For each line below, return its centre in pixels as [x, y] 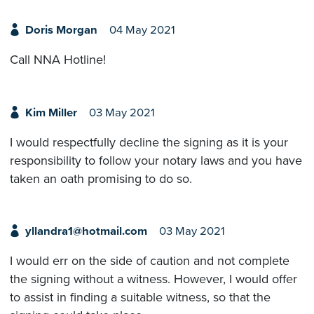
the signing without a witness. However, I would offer [153, 279]
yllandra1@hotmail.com [86, 231]
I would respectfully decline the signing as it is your [149, 142]
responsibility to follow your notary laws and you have [156, 160]
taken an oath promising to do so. [101, 178]
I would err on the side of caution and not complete [150, 261]
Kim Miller [51, 112]
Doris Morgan [61, 30]
